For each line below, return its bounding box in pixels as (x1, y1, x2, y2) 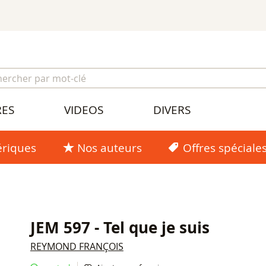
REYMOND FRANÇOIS (30, 239, 123, 253)
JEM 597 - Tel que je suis (30, 217, 210, 239)
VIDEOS (64, 102, 103, 118)
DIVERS (153, 102, 191, 118)
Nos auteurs (77, 140, 142, 156)
